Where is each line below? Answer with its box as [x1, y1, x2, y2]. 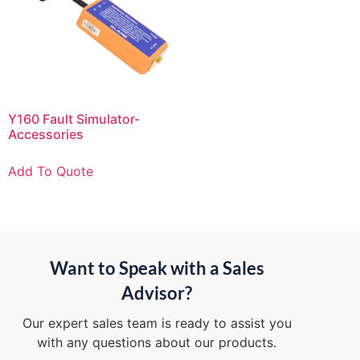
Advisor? [121, 282, 193, 305]
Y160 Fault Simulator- [8, 110, 140, 127]
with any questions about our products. [37, 334, 277, 351]
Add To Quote [8, 162, 93, 179]
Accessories [8, 125, 84, 142]
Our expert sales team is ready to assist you [22, 315, 292, 332]
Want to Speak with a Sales [49, 257, 264, 280]
